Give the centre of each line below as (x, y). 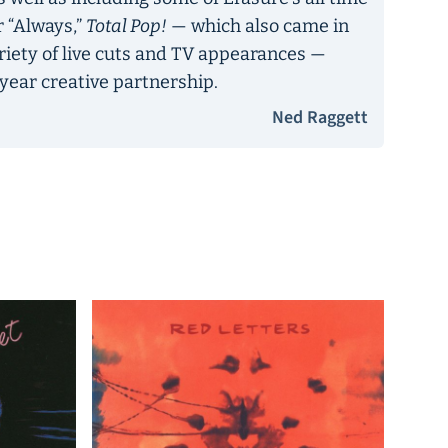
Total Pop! (126, 26)
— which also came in (258, 26)
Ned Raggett (320, 117)
